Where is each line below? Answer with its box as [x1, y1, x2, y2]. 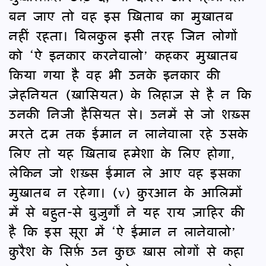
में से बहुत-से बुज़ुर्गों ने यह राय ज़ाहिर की [9, 200, 245, 223]
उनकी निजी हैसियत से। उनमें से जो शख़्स [9, 102, 250, 125]
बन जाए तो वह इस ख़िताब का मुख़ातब [9, 4, 233, 27]
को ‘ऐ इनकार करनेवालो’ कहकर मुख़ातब [9, 43, 237, 66]
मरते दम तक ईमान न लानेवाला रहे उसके [9, 122, 248, 144]
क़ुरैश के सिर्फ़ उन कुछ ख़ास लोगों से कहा [9, 239, 245, 262]
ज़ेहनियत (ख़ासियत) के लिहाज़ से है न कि [9, 83, 251, 105]
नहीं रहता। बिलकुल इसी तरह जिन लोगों [9, 24, 238, 46]
